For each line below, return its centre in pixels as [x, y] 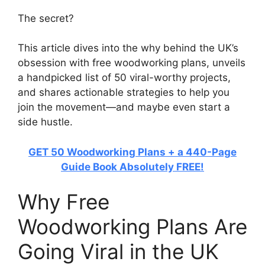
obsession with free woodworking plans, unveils [132, 63]
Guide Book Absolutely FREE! [132, 167]
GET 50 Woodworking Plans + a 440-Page [132, 152]
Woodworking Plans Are [132, 227]
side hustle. [45, 122]
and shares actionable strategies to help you [124, 93]
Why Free [64, 202]
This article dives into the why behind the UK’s [128, 48]
